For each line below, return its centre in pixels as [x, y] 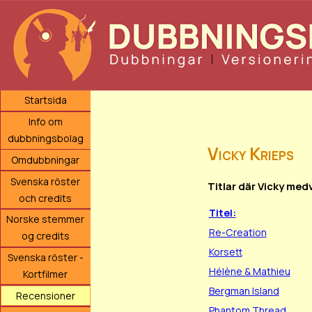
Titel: [222, 213]
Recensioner [45, 295]
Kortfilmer [46, 274]
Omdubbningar [46, 159]
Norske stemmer [46, 219]
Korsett [225, 252]
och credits [46, 198]
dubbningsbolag [45, 139]
